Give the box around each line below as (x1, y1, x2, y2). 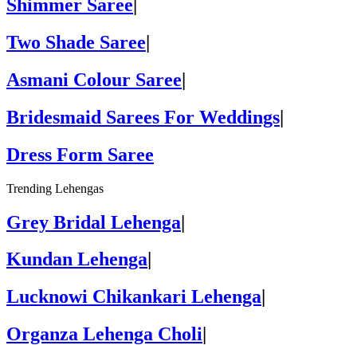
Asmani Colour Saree (6, 69, 182, 90)
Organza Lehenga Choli (6, 324, 202, 345)
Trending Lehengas (6, 181, 104, 195)
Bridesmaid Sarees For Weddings (6, 106, 280, 127)
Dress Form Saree (6, 143, 154, 165)
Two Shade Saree (6, 32, 146, 53)
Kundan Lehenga (6, 249, 147, 270)
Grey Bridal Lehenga (6, 211, 181, 233)
